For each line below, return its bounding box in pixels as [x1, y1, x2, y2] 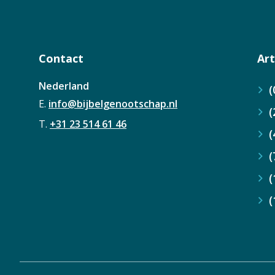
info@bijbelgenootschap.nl [48, 97, 177, 111]
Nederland [39, 79, 89, 93]
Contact [39, 51, 83, 66]
